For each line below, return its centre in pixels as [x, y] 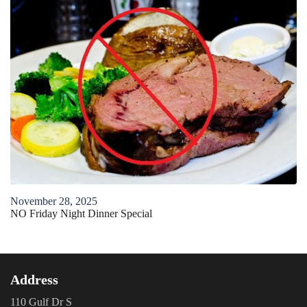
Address [34, 279]
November [33, 201]
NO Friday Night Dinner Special [81, 213]
